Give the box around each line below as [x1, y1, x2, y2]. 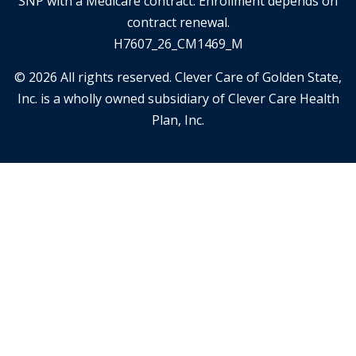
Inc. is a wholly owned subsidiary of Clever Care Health [17, 90, 339, 108]
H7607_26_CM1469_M [113, 35, 243, 53]
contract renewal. [126, 14, 230, 32]
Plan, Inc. [152, 111, 204, 130]
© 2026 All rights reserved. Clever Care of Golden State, [14, 68, 342, 87]
